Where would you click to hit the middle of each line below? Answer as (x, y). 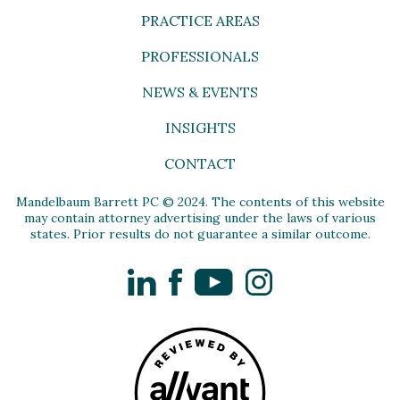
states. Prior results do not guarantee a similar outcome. (200, 233)
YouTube (262, 276)
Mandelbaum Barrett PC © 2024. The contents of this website (200, 201)
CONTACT (200, 163)
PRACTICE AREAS (200, 20)
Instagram (304, 276)
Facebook (214, 276)
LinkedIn (182, 276)
